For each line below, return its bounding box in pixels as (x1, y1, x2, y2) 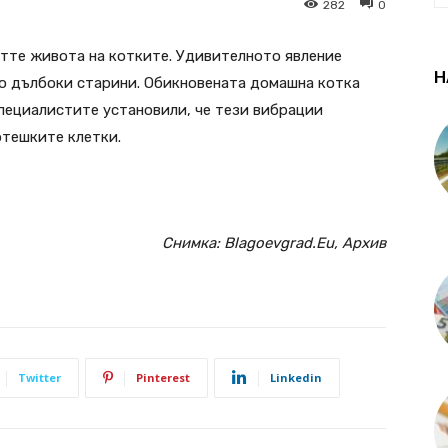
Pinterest (136, 369, 190, 385)
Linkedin (270, 369, 322, 385)
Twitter (18, 369, 61, 385)
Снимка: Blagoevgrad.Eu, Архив (162, 233, 386, 252)
